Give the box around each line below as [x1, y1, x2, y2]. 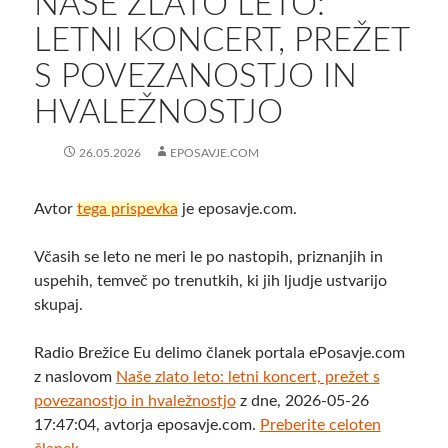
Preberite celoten [259, 417, 381, 434]
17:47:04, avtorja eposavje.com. [33, 417, 260, 434]
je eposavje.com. [177, 201, 297, 218]
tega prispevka [76, 201, 178, 218]
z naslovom [33, 369, 116, 386]
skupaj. [33, 297, 83, 314]
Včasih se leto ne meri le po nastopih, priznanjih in [33, 249, 383, 266]
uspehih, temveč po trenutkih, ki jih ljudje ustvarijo [33, 273, 387, 290]
